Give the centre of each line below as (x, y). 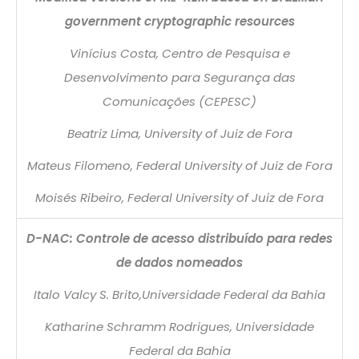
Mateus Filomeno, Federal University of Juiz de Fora (179, 165)
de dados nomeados (179, 262)
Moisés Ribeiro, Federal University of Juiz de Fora (179, 197)
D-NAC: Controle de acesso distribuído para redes (179, 238)
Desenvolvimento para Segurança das (179, 77)
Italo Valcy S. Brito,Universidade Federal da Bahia (179, 294)
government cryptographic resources (179, 21)
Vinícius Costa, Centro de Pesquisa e (179, 53)
